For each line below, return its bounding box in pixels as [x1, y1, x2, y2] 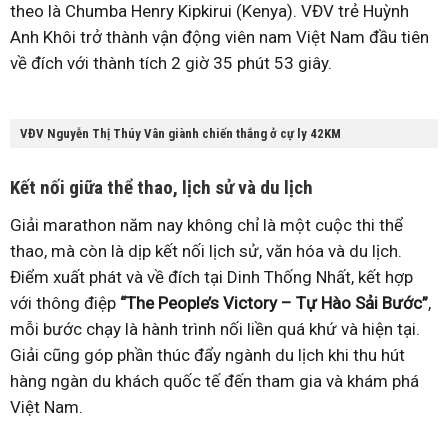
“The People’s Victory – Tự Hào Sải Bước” [120, 292, 428, 313]
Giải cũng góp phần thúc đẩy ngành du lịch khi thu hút [10, 344, 405, 365]
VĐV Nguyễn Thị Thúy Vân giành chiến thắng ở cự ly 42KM [20, 126, 341, 142]
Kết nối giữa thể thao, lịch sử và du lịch [10, 175, 313, 199]
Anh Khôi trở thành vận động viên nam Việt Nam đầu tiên [10, 27, 429, 48]
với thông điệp [10, 292, 120, 313]
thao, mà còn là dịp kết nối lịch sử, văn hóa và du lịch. [10, 240, 402, 261]
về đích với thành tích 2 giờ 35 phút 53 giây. [10, 53, 332, 74]
